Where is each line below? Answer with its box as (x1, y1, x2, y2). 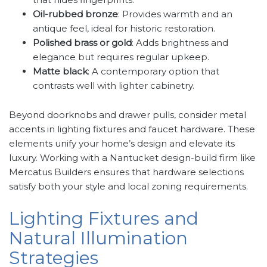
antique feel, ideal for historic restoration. (33, 23, 215, 35)
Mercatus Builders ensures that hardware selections (9, 166, 244, 178)
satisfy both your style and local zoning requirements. (9, 181, 248, 193)
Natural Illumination (9, 227, 188, 250)
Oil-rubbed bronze (33, 8, 118, 20)
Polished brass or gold (33, 37, 132, 49)
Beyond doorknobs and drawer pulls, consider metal (9, 109, 246, 121)
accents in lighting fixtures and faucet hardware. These (9, 123, 255, 135)
